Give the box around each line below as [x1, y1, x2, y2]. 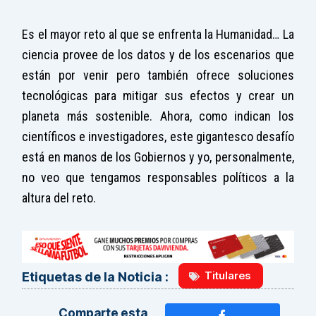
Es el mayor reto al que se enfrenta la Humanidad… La [22, 27, 294, 42]
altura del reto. [22, 190, 97, 206]
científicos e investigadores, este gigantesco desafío [22, 129, 294, 145]
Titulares [205, 269, 251, 283]
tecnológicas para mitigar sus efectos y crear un [22, 88, 294, 104]
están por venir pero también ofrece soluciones [22, 68, 294, 83]
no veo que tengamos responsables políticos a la [22, 170, 294, 186]
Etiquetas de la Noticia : [22, 269, 169, 284]
